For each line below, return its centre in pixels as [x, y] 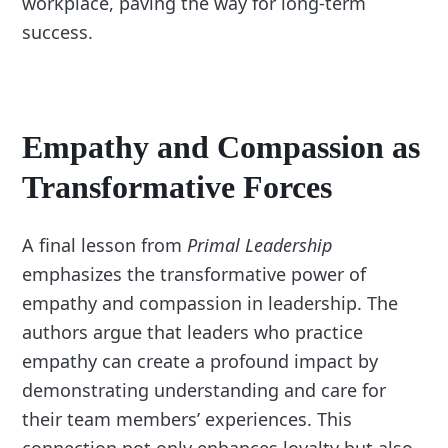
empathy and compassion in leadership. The [210, 303]
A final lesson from [105, 245]
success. [58, 32]
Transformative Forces [177, 187]
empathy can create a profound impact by [200, 361]
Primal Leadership [260, 245]
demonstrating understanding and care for [204, 390]
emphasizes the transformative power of [194, 274]
